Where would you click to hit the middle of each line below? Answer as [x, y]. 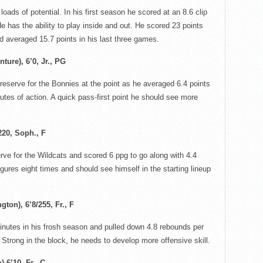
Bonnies [65, 84]
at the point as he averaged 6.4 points [144, 84]
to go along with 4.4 [162, 155]
